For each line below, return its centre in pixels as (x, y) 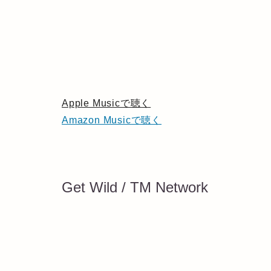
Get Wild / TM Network (135, 187)
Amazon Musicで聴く (112, 120)
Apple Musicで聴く (106, 103)
